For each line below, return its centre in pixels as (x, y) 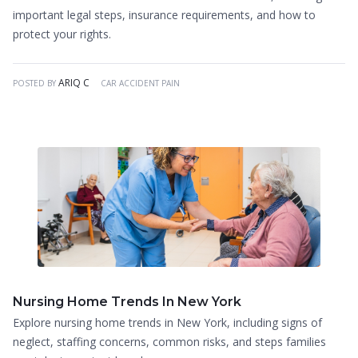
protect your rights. (62, 34)
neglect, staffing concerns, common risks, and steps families (169, 342)
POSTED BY (36, 83)
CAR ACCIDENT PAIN (140, 83)
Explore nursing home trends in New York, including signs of (167, 322)
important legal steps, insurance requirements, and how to (164, 15)
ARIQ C (74, 83)
